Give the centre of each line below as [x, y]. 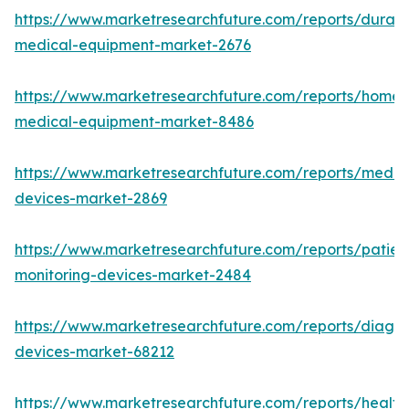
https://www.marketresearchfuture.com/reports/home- [211, 96]
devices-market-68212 [94, 352]
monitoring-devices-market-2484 [133, 275]
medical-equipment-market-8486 [134, 122]
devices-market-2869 [91, 199]
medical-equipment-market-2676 [133, 45]
